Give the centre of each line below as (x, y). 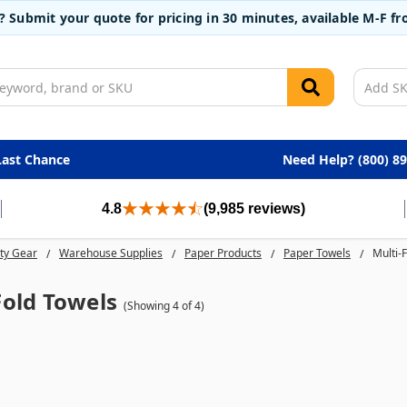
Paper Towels (317, 253)
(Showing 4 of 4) (164, 306)
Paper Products (223, 253)
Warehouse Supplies (110, 253)
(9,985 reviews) (254, 208)
